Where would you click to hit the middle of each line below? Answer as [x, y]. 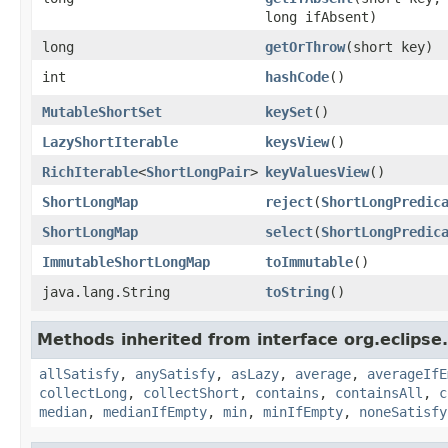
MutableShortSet [102, 112]
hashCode [297, 77]
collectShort [191, 393]
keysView [297, 142]
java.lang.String [106, 292]
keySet [289, 112]
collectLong [83, 393]
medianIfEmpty [155, 412]
